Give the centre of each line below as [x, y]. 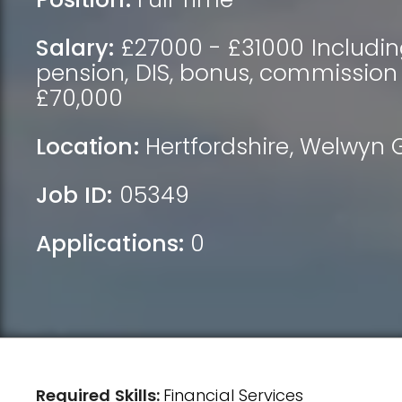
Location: [87, 147]
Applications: [110, 244]
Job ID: [74, 195]
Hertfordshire [217, 147]
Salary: [75, 48]
